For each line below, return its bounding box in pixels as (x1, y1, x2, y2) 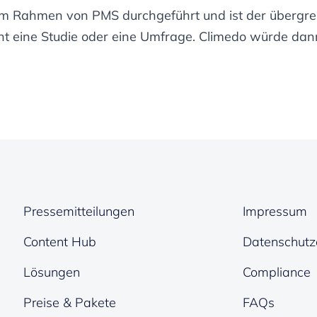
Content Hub (23, 234, 97, 250)
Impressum (243, 203, 308, 219)
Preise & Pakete (23, 294, 117, 311)
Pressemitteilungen (23, 203, 135, 219)
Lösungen (23, 264, 81, 280)
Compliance (243, 264, 311, 280)
